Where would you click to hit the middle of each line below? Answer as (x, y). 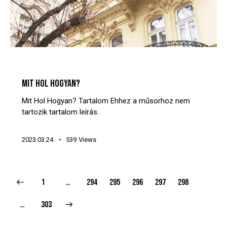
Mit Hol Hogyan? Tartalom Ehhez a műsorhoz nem (106, 101)
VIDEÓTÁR (116, 67)
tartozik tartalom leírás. (60, 112)
